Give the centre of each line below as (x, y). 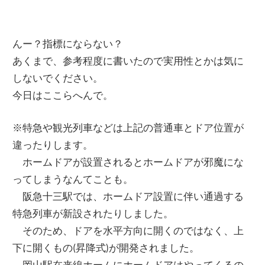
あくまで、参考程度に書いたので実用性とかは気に (128, 61)
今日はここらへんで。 (63, 95)
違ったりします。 (53, 144)
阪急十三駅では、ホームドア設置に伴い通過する (128, 196)
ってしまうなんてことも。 (73, 179)
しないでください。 (58, 78)
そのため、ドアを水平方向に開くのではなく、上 (128, 230)
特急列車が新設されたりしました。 (93, 213)
